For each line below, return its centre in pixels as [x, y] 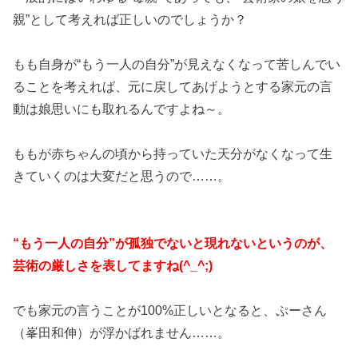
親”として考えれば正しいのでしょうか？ [130, 19]
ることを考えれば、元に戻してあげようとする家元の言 [173, 86]
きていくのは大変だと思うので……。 [122, 175]
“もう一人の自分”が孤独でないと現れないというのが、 [173, 243]
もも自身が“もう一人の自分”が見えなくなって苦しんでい [177, 64]
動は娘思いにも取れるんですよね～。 [122, 108]
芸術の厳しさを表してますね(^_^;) [113, 265]
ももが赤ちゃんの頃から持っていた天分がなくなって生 [173, 153]
